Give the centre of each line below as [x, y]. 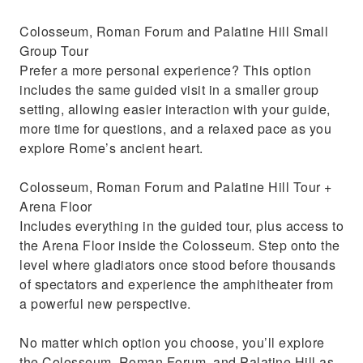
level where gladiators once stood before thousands [177, 265]
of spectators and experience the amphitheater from [176, 284]
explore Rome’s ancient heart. [111, 148]
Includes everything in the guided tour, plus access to [181, 226]
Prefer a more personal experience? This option [165, 70]
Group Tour [54, 51]
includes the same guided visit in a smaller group [169, 90]
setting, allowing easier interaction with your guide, [175, 109]
